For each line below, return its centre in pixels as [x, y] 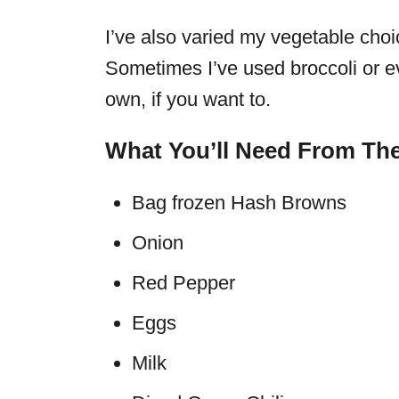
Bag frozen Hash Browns [239, 203]
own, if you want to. [188, 100]
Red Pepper [183, 283]
